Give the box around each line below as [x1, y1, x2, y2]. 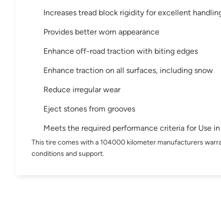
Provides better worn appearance [43, 27, 159, 37]
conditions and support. [32, 148, 104, 158]
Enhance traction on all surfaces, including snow [43, 65, 213, 75]
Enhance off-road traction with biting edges [43, 46, 198, 56]
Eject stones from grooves [43, 104, 135, 113]
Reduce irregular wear [43, 84, 120, 94]
